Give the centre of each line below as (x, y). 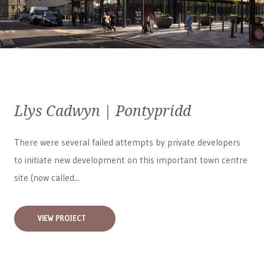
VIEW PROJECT (62, 218)
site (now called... (47, 178)
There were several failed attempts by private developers (127, 142)
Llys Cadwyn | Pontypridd (103, 110)
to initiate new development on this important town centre (131, 160)
